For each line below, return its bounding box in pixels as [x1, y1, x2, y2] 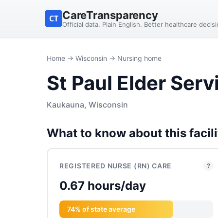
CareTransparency [62, 8, 158, 21]
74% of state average [67, 205, 135, 213]
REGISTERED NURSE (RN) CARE [59, 162, 172, 170]
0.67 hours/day [59, 179, 146, 193]
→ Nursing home [107, 54, 162, 62]
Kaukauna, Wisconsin [47, 100, 128, 109]
